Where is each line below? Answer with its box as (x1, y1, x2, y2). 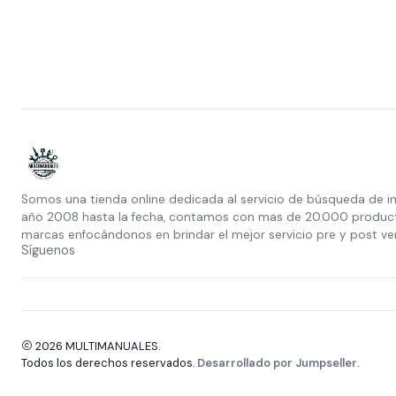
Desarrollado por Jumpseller (197, 355, 357, 371)
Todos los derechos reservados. (21, 355, 197, 371)
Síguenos (21, 242, 75, 259)
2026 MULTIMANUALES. (33, 339, 160, 354)
